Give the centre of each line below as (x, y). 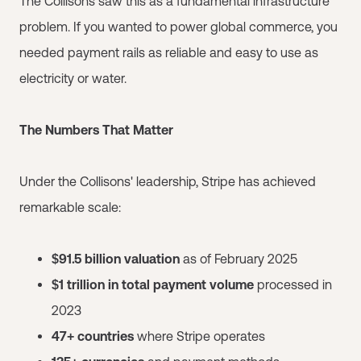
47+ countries (93, 336)
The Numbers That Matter (96, 130)
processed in (293, 284)
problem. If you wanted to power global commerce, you (178, 27)
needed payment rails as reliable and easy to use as (169, 52)
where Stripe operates (199, 336)
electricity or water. (73, 78)
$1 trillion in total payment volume (153, 284)
